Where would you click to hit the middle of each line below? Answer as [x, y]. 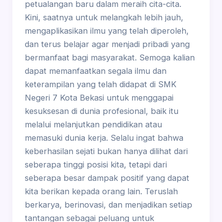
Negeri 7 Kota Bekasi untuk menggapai [99, 98]
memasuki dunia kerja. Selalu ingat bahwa [104, 138]
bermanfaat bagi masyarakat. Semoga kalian [110, 58]
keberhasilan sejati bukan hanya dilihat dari [106, 151]
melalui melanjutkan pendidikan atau [93, 125]
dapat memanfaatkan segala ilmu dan [95, 71]
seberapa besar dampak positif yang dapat [107, 178]
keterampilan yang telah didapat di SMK [100, 84]
